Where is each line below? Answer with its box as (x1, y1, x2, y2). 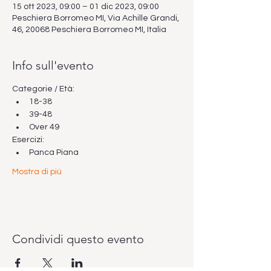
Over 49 (29, 123, 59, 131)
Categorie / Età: (12, 85, 76, 93)
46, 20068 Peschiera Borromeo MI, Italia (12, 25, 166, 34)
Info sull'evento (12, 58, 94, 73)
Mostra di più (12, 168, 62, 176)
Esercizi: (12, 135, 44, 144)
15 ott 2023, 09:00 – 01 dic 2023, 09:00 (12, 2, 159, 11)
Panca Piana (29, 148, 79, 157)
